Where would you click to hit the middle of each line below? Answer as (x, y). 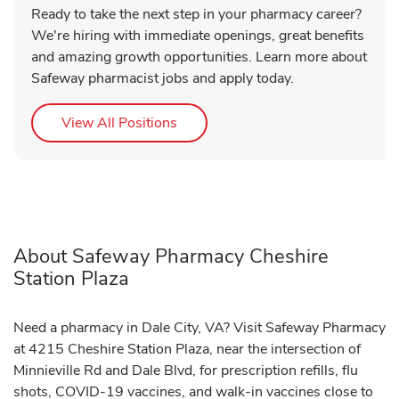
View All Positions (119, 123)
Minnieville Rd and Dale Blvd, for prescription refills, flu (186, 371)
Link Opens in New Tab (249, 122)
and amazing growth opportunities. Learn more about (199, 57)
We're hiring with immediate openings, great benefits (198, 36)
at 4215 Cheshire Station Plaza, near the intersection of (187, 350)
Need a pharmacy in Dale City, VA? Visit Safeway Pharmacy (199, 328)
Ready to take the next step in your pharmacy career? (196, 15)
